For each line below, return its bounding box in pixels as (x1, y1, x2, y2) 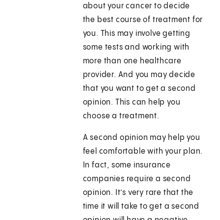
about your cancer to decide (82, 2, 191, 11)
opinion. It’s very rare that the (82, 189, 194, 197)
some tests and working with (82, 43, 190, 52)
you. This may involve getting (82, 29, 191, 38)
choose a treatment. (82, 112, 160, 121)
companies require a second (82, 175, 191, 184)
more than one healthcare (82, 57, 182, 66)
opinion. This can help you (82, 98, 181, 107)
